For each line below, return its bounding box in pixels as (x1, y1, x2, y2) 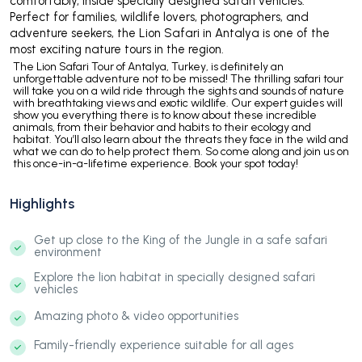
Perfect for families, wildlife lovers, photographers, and (10, 9, 309, 24)
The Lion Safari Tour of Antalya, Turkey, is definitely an (13, 59, 284, 74)
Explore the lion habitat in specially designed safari (34, 269, 315, 284)
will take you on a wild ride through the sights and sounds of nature (13, 83, 344, 98)
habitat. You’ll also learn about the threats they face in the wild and (13, 132, 348, 146)
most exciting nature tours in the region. (10, 41, 224, 57)
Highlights (10, 194, 74, 213)
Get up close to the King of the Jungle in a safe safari (34, 232, 327, 247)
